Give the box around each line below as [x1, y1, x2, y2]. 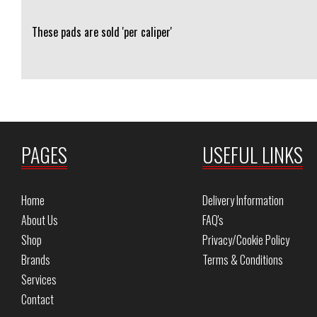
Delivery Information [202, 192, 284, 209]
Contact [21, 291, 54, 308]
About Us [21, 212, 58, 229]
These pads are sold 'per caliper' [32, 23, 172, 40]
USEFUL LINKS [202, 140, 303, 169]
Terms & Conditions [202, 251, 283, 268]
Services [21, 271, 57, 288]
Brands [21, 251, 50, 268]
